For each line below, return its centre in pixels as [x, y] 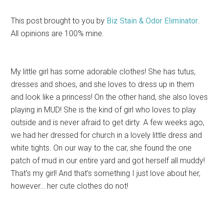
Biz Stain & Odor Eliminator [153, 21]
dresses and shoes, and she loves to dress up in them [103, 85]
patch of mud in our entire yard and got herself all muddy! [108, 161]
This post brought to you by [59, 21]
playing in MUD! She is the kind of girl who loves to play [104, 110]
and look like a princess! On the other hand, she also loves [109, 97]
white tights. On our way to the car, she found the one [101, 148]
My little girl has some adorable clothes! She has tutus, [103, 72]
